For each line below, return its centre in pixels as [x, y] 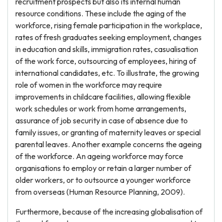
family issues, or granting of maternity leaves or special [108, 132]
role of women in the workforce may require [89, 85]
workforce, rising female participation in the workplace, [109, 25]
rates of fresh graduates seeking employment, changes [109, 37]
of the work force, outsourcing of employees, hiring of [106, 61]
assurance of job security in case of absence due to [102, 120]
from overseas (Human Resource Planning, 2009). [100, 192]
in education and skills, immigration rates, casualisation [107, 49]
